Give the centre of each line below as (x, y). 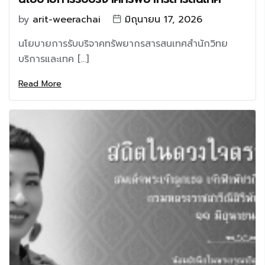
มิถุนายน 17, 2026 (164, 20)
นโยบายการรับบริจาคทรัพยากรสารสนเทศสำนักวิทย (123, 44)
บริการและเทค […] (54, 59)
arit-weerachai (67, 20)
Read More (40, 84)
